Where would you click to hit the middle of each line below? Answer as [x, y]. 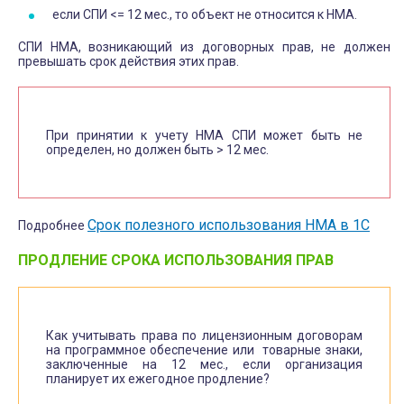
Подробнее [53, 225]
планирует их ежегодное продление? [158, 378]
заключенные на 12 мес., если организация [204, 364]
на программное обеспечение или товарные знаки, [204, 349]
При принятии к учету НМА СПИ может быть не [204, 135]
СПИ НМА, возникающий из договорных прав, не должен [204, 46]
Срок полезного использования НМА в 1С [229, 225]
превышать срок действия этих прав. [129, 61]
